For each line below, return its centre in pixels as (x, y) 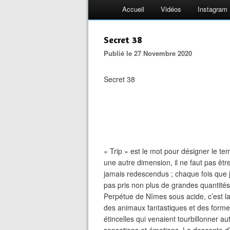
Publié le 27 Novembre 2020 (150, 53)
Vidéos (171, 9)
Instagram (213, 9)
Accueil (133, 9)
